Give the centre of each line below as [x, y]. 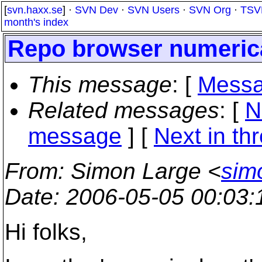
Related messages [124, 110]
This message [100, 85]
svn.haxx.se [35, 10]
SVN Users [154, 10]
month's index [36, 22]
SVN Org [210, 10]
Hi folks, [46, 232]
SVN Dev [96, 10]
